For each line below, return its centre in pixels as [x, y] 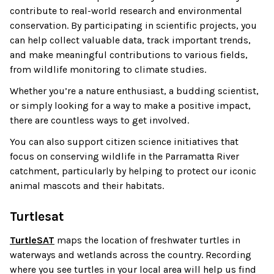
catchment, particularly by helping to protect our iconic [133, 171]
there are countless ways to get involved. [99, 120]
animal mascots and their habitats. [87, 186]
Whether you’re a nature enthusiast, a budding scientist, [134, 91]
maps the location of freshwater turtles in [147, 240]
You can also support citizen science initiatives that [124, 142]
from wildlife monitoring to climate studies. [108, 69]
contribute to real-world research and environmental [126, 10]
